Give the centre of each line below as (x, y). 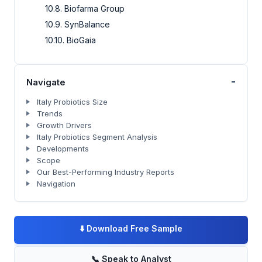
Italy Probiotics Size (72, 101)
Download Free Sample (135, 228)
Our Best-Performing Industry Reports (106, 172)
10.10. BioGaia (70, 40)
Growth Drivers (64, 125)
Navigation (56, 183)
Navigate (46, 82)
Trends (50, 113)
